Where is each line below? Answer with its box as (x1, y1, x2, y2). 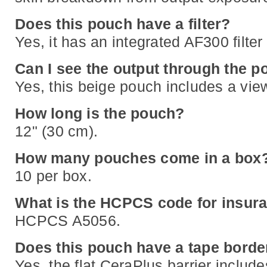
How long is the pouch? (15, 104, 185, 122)
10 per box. (15, 167, 92, 184)
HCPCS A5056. (15, 212, 120, 229)
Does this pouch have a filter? (15, 15, 231, 32)
